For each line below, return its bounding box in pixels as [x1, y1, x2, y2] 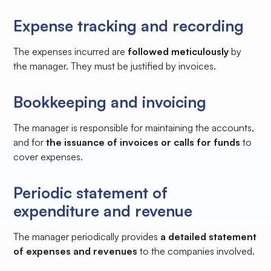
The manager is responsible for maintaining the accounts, [13, 122, 255, 134]
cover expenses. [13, 151, 83, 163]
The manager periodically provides [13, 230, 161, 243]
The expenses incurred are [13, 45, 128, 58]
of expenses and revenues [13, 245, 138, 258]
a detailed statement [160, 230, 257, 243]
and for [13, 136, 47, 149]
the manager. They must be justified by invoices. [13, 60, 217, 73]
